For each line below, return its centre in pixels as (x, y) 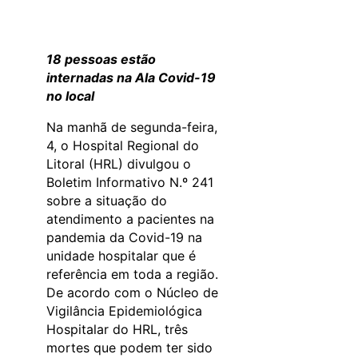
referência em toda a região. (132, 274)
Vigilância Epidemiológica (124, 310)
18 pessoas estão (101, 59)
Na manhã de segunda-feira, (132, 127)
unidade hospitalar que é (121, 255)
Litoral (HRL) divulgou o (119, 163)
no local (70, 95)
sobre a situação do (107, 200)
